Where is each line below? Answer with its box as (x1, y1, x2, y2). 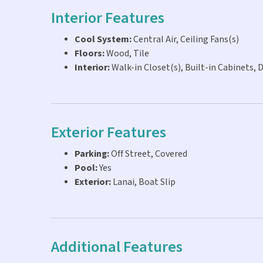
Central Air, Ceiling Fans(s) (131, 33, 239, 46)
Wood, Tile (104, 48, 149, 60)
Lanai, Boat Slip (111, 176, 176, 189)
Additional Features (51, 237, 183, 258)
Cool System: (75, 33, 131, 46)
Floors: (75, 48, 104, 60)
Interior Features (51, 8, 164, 29)
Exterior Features (51, 123, 166, 143)
